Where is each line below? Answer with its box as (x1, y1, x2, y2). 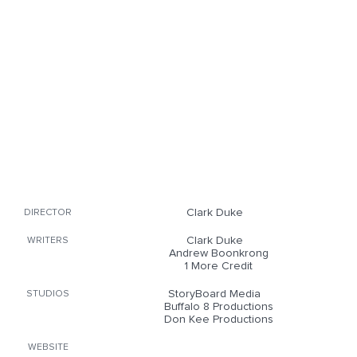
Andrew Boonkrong (168, 248, 269, 259)
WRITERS (27, 236, 69, 245)
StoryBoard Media (168, 288, 261, 300)
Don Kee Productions (163, 314, 273, 325)
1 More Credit (184, 261, 253, 272)
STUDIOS (26, 289, 69, 299)
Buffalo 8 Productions (163, 301, 273, 312)
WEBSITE (27, 343, 69, 352)
